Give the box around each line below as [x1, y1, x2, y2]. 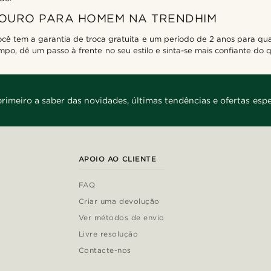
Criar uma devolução [78, 197, 160, 206]
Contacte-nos [78, 246, 131, 255]
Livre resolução [78, 229, 139, 239]
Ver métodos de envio [78, 213, 165, 223]
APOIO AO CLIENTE [78, 154, 157, 164]
